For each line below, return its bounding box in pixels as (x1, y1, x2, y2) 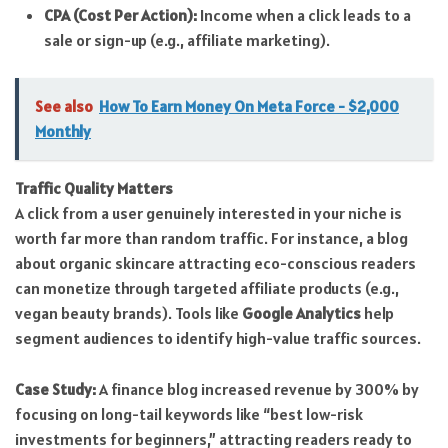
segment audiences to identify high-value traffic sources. (15, 328, 421, 349)
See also (35, 96, 93, 117)
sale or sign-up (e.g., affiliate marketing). (43, 29, 330, 50)
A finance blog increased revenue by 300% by (96, 378, 419, 399)
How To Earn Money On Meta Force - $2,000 (99, 96, 399, 117)
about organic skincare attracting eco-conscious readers (15, 253, 416, 274)
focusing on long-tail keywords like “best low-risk (15, 403, 363, 424)
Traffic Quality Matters (15, 178, 173, 199)
